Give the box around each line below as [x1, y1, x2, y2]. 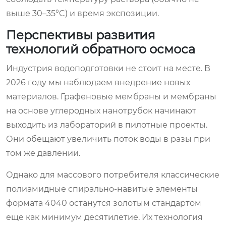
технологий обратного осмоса [6, 41, 195, 56]
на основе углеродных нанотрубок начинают [6, 105, 196, 116]
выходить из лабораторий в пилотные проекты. [6, 120, 207, 130]
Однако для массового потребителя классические [6, 169, 219, 180]
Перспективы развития [6, 27, 155, 42]
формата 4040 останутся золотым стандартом [6, 198, 201, 208]
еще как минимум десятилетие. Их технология [6, 212, 203, 222]
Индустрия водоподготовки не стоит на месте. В [6, 63, 210, 73]
